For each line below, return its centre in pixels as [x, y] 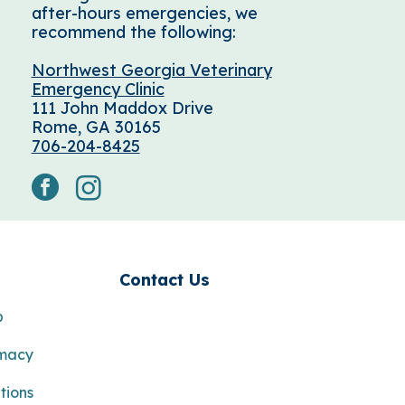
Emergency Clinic [98, 89]
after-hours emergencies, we [144, 13]
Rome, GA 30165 [96, 127]
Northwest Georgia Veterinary [151, 70]
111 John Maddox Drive [122, 108]
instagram [140, 182]
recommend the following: [133, 32]
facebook [95, 182]
